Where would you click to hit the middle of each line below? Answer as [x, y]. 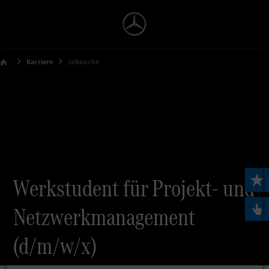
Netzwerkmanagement [104, 217]
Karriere [40, 62]
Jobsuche [83, 62]
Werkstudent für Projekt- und [134, 188]
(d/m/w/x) [55, 246]
